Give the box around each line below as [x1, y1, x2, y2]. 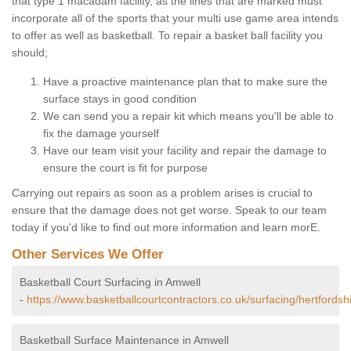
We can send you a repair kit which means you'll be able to [43, 110, 334, 123]
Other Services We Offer [12, 247, 164, 262]
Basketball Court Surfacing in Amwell [20, 276, 201, 289]
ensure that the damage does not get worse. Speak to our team [12, 204, 327, 217]
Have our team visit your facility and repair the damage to [43, 144, 327, 157]
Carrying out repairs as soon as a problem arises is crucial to [12, 186, 313, 200]
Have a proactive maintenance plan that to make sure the [43, 75, 327, 89]
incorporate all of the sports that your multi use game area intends [12, 12, 338, 25]
